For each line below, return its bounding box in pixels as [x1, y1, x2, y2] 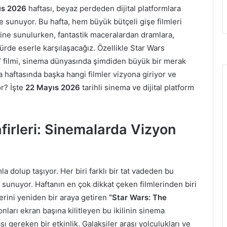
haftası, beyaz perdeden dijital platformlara [26, 4, 181, 14]
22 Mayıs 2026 [25, 83, 80, 93]
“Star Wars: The [109, 192, 167, 202]
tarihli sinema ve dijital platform [80, 83, 194, 93]
